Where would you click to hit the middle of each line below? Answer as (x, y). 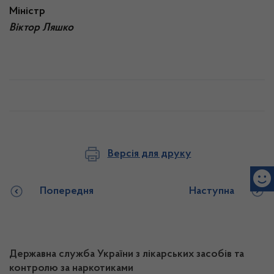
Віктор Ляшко (41, 28)
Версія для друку (149, 154)
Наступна (212, 191)
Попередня (67, 191)
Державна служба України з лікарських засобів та (127, 254)
